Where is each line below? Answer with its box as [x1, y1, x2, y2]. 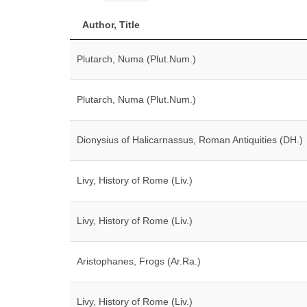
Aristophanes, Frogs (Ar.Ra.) [77, 256, 201, 267]
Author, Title [82, 19, 140, 30]
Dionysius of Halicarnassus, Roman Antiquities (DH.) [77, 134, 303, 145]
